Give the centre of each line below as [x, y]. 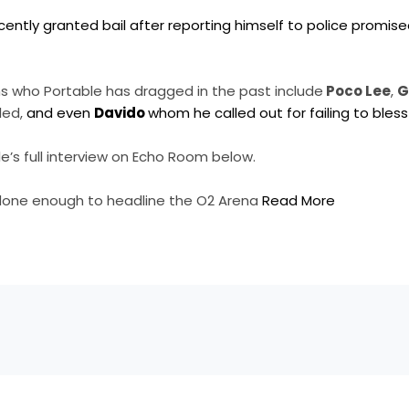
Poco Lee [357, 91]
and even [61, 113]
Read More [299, 201]
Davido [121, 113]
